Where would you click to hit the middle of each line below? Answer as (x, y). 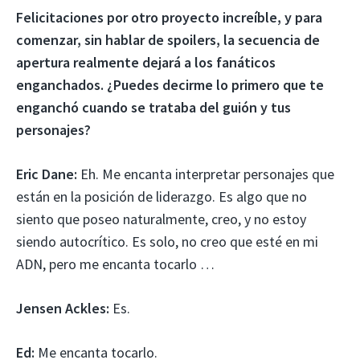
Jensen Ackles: (63, 308)
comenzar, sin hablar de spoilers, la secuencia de (168, 39)
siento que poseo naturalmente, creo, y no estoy (161, 219)
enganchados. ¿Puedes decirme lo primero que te (170, 84)
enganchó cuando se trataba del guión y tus (153, 107)
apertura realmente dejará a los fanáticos (146, 62)
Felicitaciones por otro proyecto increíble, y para (169, 17)
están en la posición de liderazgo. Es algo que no (162, 196)
